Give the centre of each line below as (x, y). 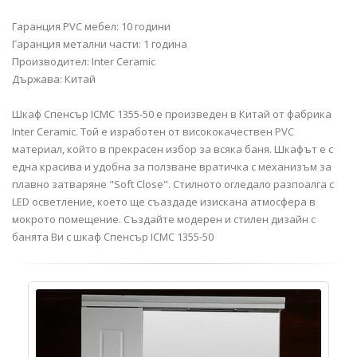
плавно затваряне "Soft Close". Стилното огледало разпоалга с (173, 184)
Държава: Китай (54, 79)
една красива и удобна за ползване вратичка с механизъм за (172, 167)
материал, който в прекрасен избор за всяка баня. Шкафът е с (173, 149)
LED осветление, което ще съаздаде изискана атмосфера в (164, 202)
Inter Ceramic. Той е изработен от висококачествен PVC (153, 131)
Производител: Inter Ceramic (84, 61)
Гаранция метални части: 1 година (100, 44)
